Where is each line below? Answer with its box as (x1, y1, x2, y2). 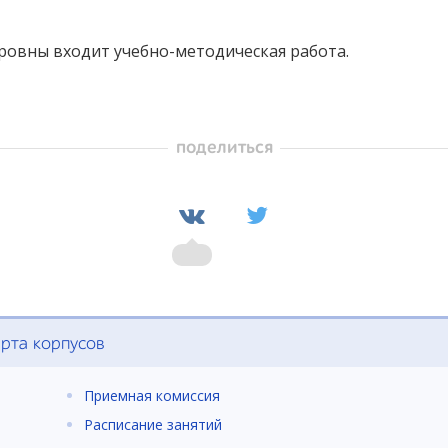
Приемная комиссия (84, 386, 220, 406)
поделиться (175, 137, 273, 157)
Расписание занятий (84, 414, 222, 434)
